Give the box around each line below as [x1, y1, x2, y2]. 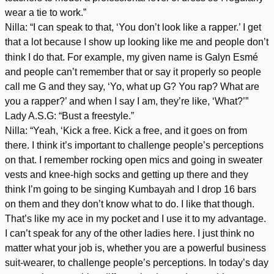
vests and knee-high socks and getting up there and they [5, 169, 248, 180]
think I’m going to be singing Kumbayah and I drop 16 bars [5, 183, 256, 194]
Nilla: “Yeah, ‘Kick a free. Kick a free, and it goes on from [5, 125, 247, 136]
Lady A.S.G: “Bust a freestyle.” [5, 110, 134, 121]
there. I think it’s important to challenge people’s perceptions [5, 139, 264, 150]
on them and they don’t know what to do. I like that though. [5, 198, 254, 209]
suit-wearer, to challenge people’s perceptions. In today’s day [5, 257, 268, 268]
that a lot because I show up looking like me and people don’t [5, 36, 268, 47]
